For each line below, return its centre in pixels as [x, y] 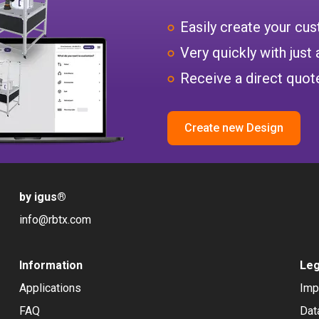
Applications [50, 288]
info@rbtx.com [55, 220]
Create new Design [234, 127]
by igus [38, 197]
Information [51, 265]
